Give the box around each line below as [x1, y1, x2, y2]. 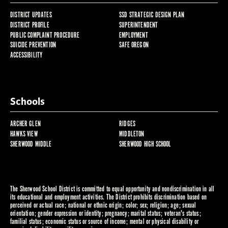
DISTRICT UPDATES [10, 10, 52, 20]
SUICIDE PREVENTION [10, 40, 56, 50]
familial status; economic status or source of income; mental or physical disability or [10, 217, 199, 227]
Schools [10, 95, 45, 109]
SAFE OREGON [119, 40, 149, 50]
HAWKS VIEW [10, 129, 38, 139]
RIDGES [119, 119, 136, 129]
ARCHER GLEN [10, 119, 41, 129]
